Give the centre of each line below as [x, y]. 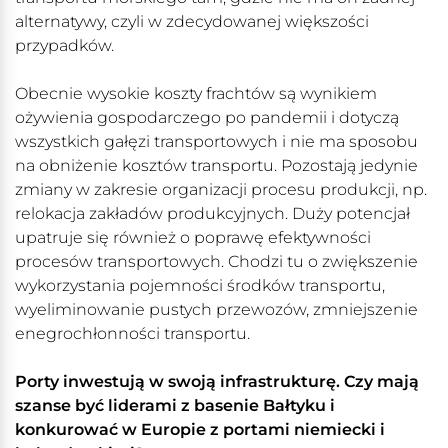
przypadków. [64, 46]
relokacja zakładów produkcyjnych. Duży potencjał [212, 214]
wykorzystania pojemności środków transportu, [200, 286]
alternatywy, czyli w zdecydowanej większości [192, 22]
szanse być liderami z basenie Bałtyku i [175, 406]
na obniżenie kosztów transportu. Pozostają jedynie [216, 166]
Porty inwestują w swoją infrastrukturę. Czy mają [217, 382]
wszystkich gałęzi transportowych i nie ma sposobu [216, 142]
